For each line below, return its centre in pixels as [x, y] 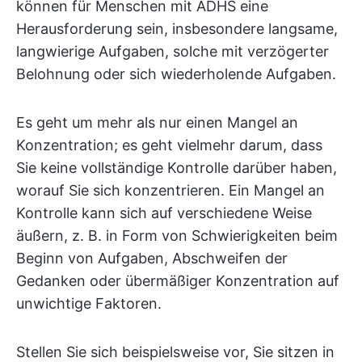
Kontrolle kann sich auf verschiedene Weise [164, 213]
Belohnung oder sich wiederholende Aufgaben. [176, 74]
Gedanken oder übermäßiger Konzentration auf [178, 281]
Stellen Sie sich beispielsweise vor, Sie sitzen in [175, 352]
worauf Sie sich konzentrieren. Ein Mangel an [170, 190]
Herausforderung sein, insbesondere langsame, [177, 29]
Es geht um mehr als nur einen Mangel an [157, 122]
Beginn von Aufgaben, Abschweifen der [152, 258]
